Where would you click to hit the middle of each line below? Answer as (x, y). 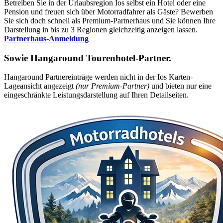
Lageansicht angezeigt (40, 86)
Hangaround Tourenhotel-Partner (100, 58)
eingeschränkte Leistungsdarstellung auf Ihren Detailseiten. (96, 95)
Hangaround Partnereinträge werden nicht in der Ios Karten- (98, 77)
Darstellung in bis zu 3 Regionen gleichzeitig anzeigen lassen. (101, 29)
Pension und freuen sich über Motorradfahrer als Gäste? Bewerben (109, 11)
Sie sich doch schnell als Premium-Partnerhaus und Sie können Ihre (110, 20)
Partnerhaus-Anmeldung (46, 38)
